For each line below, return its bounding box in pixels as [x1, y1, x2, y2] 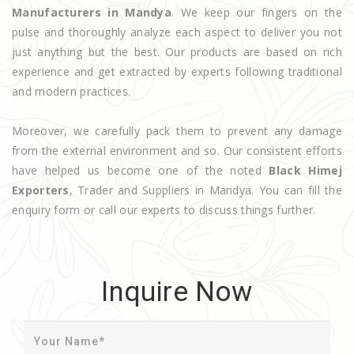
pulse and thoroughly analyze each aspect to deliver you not [12, 24, 342, 40]
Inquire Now [101, 275, 253, 308]
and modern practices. [12, 83, 131, 99]
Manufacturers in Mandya [12, 4, 172, 20]
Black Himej [269, 162, 342, 178]
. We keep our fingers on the [171, 4, 342, 20]
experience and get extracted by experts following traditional [12, 63, 342, 79]
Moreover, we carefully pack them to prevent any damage [12, 122, 342, 138]
